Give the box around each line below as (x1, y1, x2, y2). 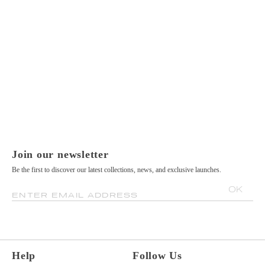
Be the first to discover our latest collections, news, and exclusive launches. (12, 166, 221, 174)
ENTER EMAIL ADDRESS (12, 190, 138, 200)
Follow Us (132, 250, 183, 262)
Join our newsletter (12, 148, 109, 161)
